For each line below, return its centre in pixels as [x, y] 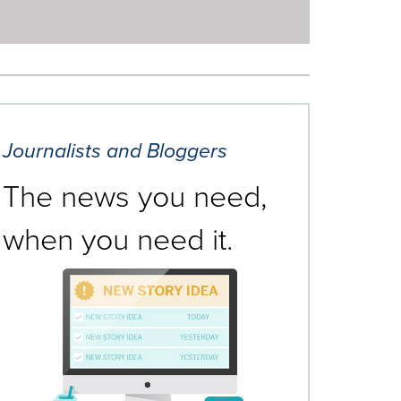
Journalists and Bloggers [115, 150]
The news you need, [135, 195]
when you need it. [118, 238]
